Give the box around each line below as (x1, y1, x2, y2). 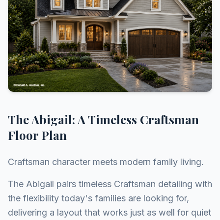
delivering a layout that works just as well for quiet (8, 207, 211, 218)
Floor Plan (8, 127, 67, 143)
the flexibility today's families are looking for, (8, 193, 189, 204)
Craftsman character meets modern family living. (8, 157, 204, 167)
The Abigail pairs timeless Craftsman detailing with (8, 179, 212, 190)
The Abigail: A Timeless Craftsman (8, 111, 199, 128)
